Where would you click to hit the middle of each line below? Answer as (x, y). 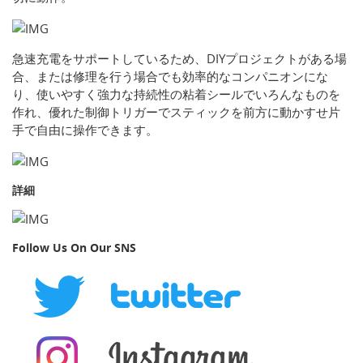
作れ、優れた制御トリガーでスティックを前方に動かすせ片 (176, 112)
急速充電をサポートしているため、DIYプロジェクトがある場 (179, 59)
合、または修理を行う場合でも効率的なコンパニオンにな (170, 77)
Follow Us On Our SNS (74, 248)
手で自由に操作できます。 (85, 130)
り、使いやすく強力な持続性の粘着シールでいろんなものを (176, 94)
